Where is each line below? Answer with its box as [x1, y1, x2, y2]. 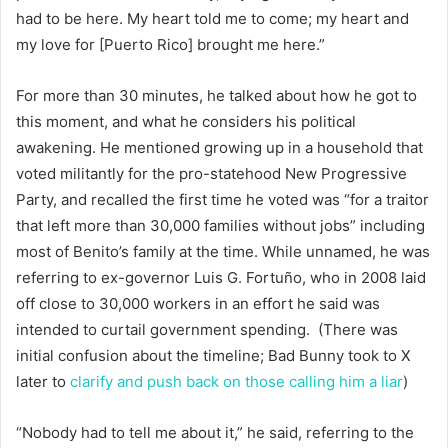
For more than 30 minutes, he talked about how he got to [16, 85, 417, 105]
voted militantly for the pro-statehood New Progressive [16, 163, 407, 183]
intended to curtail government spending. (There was [16, 319, 398, 339]
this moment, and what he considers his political [16, 111, 356, 131]
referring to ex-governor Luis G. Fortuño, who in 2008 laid [16, 267, 426, 287]
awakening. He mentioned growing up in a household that [16, 137, 423, 157]
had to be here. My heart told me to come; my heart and [16, 8, 409, 28]
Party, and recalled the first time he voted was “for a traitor [16, 189, 429, 209]
